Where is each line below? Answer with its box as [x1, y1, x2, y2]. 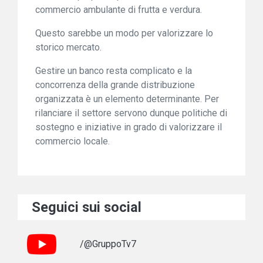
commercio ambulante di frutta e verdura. [35, 4, 202, 15]
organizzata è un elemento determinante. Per [35, 93, 219, 104]
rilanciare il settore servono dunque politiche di [35, 107, 227, 119]
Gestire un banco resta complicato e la [35, 65, 192, 76]
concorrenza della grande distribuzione [35, 79, 195, 90]
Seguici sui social [32, 199, 141, 215]
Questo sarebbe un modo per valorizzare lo [35, 28, 213, 39]
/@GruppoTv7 [80, 238, 136, 249]
